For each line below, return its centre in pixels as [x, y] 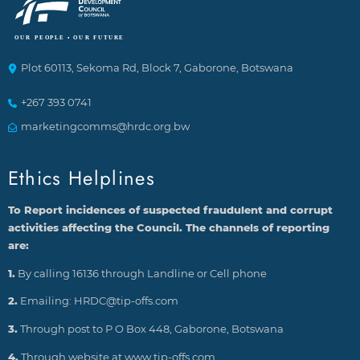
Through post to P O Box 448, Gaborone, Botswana [150, 329]
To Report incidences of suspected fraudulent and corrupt [170, 210]
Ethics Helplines [82, 178]
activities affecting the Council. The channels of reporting [168, 227]
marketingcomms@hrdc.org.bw [105, 126]
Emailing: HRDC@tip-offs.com [98, 301]
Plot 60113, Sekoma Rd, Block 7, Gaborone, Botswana [157, 67]
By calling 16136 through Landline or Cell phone [141, 273]
